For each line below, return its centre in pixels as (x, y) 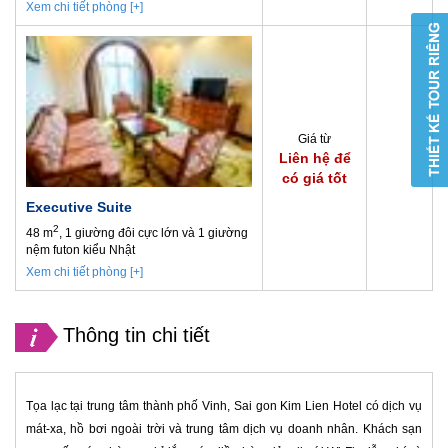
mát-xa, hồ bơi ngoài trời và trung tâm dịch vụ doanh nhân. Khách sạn (224, 428)
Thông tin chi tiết (136, 335)
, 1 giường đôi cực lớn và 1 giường (153, 232)
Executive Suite (79, 206)
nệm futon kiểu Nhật (80, 249)
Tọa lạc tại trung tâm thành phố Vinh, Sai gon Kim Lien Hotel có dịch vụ (224, 405)
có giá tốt (314, 178)
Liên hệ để (314, 158)
